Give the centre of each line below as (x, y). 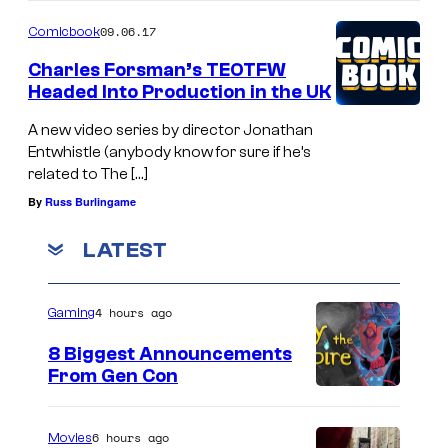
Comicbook (64, 32)
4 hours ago (133, 313)
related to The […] (88, 173)
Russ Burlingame (90, 201)
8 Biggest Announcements (170, 354)
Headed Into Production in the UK (179, 91)
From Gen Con (113, 376)
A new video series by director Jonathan (170, 129)
